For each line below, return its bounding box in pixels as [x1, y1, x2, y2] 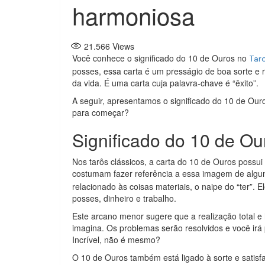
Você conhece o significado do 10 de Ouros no [72, 51, 249, 64]
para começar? [72, 106, 129, 118]
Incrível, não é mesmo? [72, 233, 160, 245]
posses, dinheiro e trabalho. [72, 192, 176, 204]
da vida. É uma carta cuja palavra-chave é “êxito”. [72, 76, 258, 89]
